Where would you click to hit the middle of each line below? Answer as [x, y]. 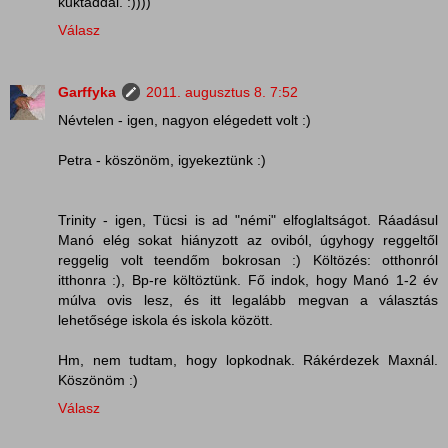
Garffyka [87, 91]
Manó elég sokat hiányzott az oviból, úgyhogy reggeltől [248, 239]
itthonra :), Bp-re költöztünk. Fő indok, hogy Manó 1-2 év [248, 279]
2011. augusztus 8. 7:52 [222, 91]
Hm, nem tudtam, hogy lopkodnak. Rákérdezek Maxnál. [248, 359]
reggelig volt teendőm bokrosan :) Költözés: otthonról [248, 259]
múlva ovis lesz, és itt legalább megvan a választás [248, 299]
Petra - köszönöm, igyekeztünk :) [162, 159]
